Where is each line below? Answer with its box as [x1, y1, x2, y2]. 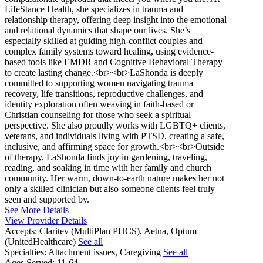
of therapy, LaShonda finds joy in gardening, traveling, [5, 152, 207, 163]
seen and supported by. [5, 194, 89, 205]
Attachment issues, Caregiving [48, 247, 163, 258]
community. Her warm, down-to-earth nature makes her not [5, 173, 224, 184]
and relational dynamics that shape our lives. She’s [5, 25, 190, 36]
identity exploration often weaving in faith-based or [5, 99, 194, 110]
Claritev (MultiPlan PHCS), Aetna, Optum [39, 226, 197, 237]
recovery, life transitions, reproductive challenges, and [5, 89, 203, 99]
